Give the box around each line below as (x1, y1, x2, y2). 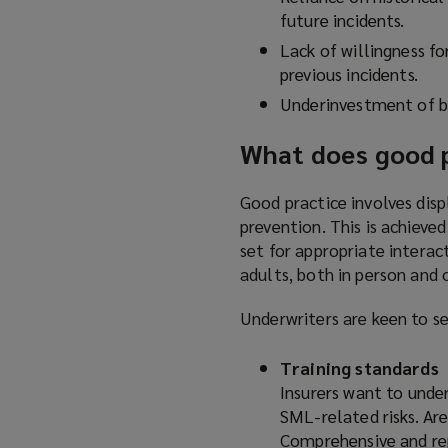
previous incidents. (280, 62, 418, 86)
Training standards (280, 356, 439, 380)
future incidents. (280, 8, 405, 32)
